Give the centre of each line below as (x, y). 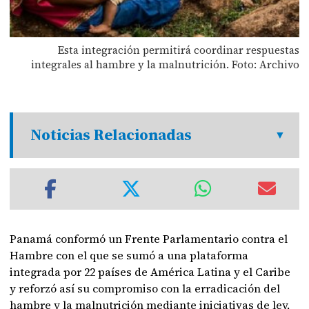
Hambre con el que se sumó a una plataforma (129, 255)
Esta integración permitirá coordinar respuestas (178, 50)
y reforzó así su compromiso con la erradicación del (145, 288)
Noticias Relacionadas (111, 135)
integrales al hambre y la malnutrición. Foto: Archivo (165, 64)
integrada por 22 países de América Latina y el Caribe (150, 272)
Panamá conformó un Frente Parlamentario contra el (149, 239)
